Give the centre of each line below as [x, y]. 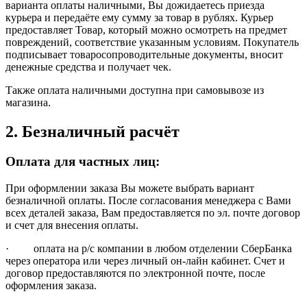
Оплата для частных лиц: [83, 162]
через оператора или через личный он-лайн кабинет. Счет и [145, 261]
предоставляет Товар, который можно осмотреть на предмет [146, 29]
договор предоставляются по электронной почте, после [135, 273]
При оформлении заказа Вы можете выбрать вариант [130, 188]
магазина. [28, 102]
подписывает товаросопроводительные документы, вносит [144, 54]
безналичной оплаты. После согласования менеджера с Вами [148, 201]
